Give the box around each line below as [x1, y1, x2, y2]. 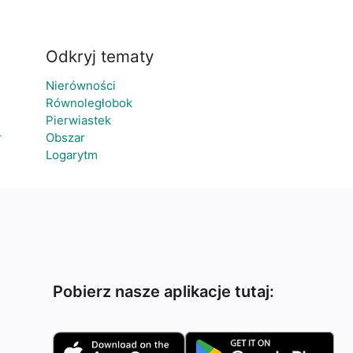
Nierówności [45, 78, 116, 93]
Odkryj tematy [45, 46, 154, 66]
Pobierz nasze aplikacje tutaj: [53, 282, 275, 301]
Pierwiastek [45, 113, 111, 128]
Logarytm [45, 147, 98, 162]
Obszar [45, 130, 85, 145]
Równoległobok [45, 95, 132, 110]
